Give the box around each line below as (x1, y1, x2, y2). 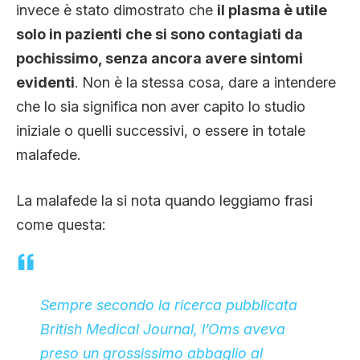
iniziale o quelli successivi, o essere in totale (16, 121, 305, 139)
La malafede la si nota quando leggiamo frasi (16, 191, 313, 209)
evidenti (16, 73, 75, 91)
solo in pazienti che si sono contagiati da (16, 25, 303, 43)
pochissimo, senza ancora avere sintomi (16, 49, 303, 67)
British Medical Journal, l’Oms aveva (40, 320, 285, 337)
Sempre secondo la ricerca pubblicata (40, 296, 297, 313)
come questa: (16, 215, 105, 233)
